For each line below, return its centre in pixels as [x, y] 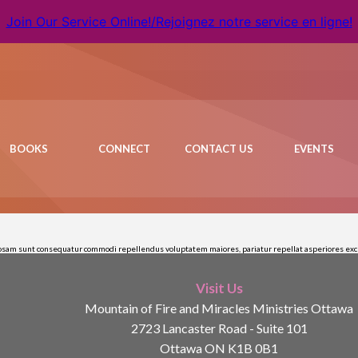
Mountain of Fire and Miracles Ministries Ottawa [219, 308]
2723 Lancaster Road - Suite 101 [219, 328]
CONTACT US [219, 148]
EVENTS [314, 148]
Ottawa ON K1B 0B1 [219, 348]
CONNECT [124, 148]
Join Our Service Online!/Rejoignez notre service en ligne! [179, 21]
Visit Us [219, 288]
